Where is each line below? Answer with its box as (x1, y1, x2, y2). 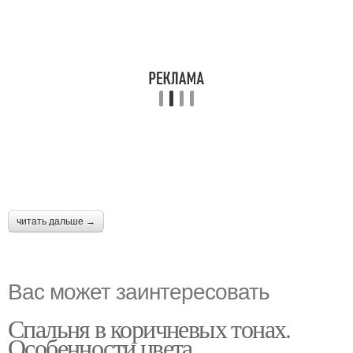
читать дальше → (17, 215, 95, 227)
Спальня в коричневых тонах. (8, 310, 291, 345)
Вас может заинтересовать (8, 273, 269, 306)
